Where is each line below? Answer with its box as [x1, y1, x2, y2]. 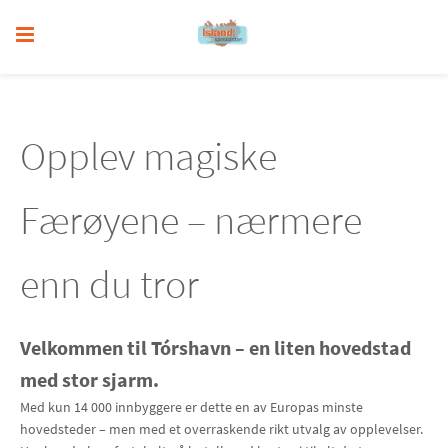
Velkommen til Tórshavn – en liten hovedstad [20, 335, 411, 360]
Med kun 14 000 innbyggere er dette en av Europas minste [20, 398, 363, 416]
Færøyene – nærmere [20, 195, 362, 245]
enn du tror [20, 259, 199, 309]
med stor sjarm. [20, 367, 159, 392]
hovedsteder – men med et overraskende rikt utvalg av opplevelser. [20, 420, 423, 438]
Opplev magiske [20, 131, 277, 181]
